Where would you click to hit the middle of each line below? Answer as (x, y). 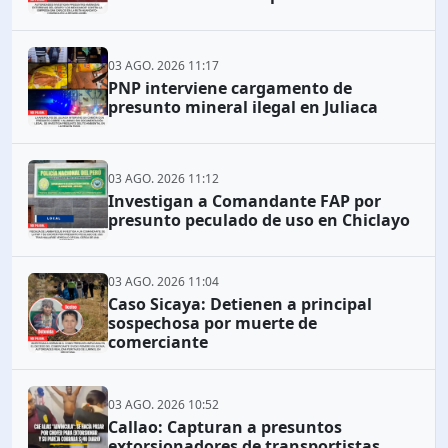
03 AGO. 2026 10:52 (163, 404)
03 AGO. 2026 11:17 (163, 65)
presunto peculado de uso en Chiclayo (259, 219)
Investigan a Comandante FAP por (244, 200)
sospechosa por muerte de (212, 323)
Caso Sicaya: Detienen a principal (240, 304)
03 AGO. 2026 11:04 (163, 282)
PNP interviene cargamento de (230, 87)
